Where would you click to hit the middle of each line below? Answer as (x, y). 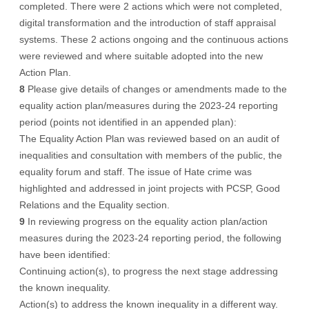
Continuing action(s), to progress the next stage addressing (149, 271)
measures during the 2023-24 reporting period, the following (150, 238)
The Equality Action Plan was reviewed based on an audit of (149, 139)
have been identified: (65, 255)
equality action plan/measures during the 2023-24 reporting (149, 106)
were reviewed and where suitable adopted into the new (141, 56)
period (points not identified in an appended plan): (128, 122)
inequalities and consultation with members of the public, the (151, 155)
